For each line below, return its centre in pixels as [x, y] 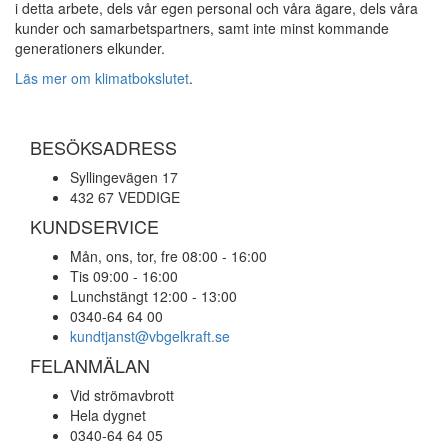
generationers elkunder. [90, 48]
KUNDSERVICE [94, 226]
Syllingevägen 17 [124, 177]
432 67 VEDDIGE [125, 197]
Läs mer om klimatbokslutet [102, 78]
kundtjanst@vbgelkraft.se [150, 336]
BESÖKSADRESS [103, 147]
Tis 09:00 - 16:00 [124, 276]
